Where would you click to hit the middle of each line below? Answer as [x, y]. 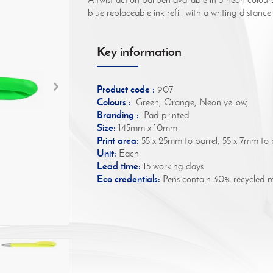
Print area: [118, 140]
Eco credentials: [129, 178]
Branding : [118, 114]
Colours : [114, 101]
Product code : [126, 89]
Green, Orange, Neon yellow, [190, 102]
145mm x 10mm [147, 127]
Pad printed [164, 115]
